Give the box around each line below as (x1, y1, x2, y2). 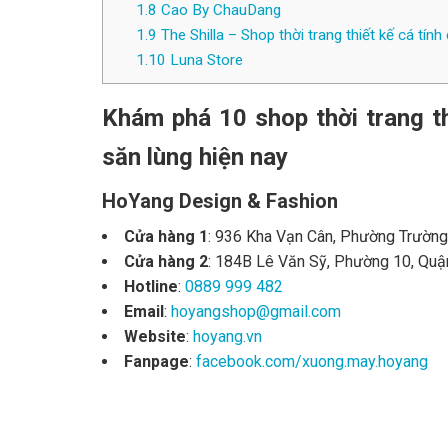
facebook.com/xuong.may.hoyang (196, 352, 428, 372)
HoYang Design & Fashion (102, 189, 338, 214)
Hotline (124, 277, 178, 297)
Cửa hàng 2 (124, 252, 208, 272)
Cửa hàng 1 (124, 227, 208, 247)
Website (124, 327, 186, 347)
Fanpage (124, 352, 189, 372)
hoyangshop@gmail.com (171, 302, 341, 322)
